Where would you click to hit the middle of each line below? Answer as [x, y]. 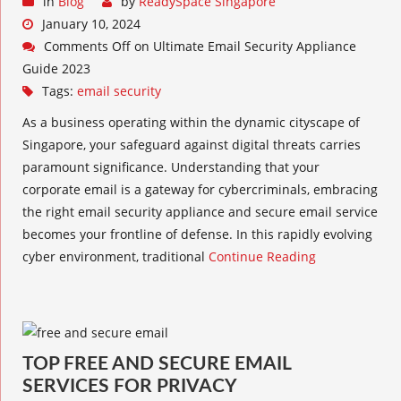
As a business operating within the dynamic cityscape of [191, 122]
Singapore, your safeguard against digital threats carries [192, 145]
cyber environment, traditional [115, 256]
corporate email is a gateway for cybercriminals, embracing [200, 189]
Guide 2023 [56, 68]
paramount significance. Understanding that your [171, 167]
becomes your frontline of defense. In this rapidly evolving [197, 234]
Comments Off [87, 46]
